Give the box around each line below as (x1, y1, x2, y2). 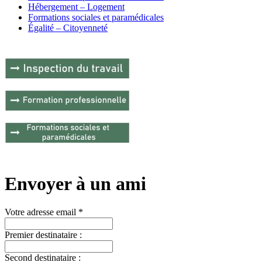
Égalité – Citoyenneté (28, 23, 108, 33)
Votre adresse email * (5, 207, 83, 218)
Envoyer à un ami (5, 173, 146, 194)
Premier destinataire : (5, 230, 82, 240)
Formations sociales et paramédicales (28, 12, 164, 23)
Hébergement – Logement (28, 2, 125, 12)
